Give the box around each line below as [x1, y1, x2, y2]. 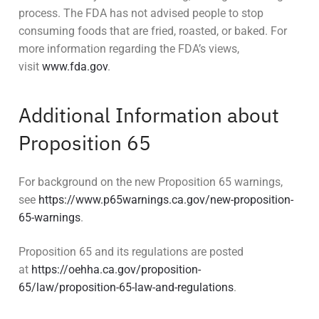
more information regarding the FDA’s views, [19, 41, 239, 56]
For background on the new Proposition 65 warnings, [19, 175, 283, 189]
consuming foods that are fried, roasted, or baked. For [19, 23, 287, 38]
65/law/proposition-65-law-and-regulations [19, 280, 234, 294]
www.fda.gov [42, 59, 108, 73]
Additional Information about [19, 101, 279, 128]
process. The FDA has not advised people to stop [19, 6, 263, 20]
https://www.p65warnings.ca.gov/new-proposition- [38, 193, 293, 207]
